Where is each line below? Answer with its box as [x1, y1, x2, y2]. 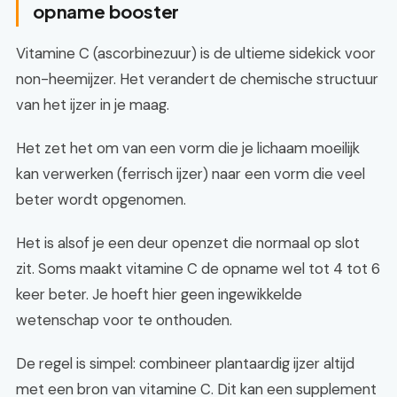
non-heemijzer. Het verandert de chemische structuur [16, 69, 378, 89]
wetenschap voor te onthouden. [16, 310, 232, 330]
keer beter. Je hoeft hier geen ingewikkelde [16, 284, 302, 304]
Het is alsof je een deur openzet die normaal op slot [16, 233, 360, 253]
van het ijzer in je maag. [16, 95, 169, 114]
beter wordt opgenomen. [16, 190, 186, 209]
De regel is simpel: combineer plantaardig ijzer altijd [16, 354, 354, 373]
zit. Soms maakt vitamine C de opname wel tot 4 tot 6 [16, 259, 380, 278]
